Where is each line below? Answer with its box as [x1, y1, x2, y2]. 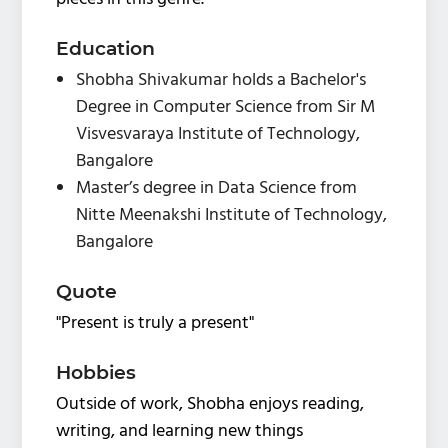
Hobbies [56, 360, 137, 384]
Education [56, 36, 156, 60]
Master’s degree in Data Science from [76, 173, 358, 203]
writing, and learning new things [56, 416, 304, 446]
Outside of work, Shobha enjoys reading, [56, 389, 365, 419]
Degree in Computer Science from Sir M [76, 92, 376, 122]
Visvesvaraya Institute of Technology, [76, 119, 361, 149]
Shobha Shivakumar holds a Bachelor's [76, 65, 367, 95]
